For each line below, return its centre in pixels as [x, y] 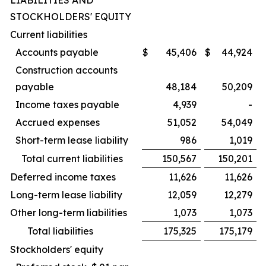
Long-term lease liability [66, 195]
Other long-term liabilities [69, 213]
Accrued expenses [58, 122]
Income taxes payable [67, 104]
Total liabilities [60, 231]
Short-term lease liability [72, 140]
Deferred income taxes [63, 177]
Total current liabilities [72, 159]
